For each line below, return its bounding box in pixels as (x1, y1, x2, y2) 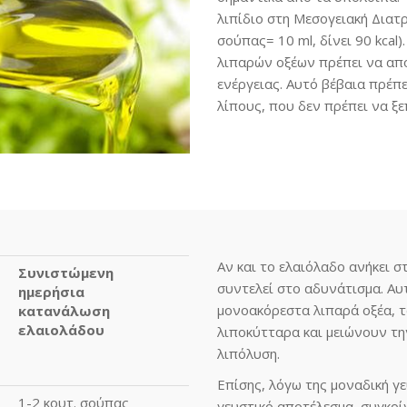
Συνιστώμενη (18, 263, 114, 282)
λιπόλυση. (217, 343, 280, 362)
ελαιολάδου (18, 320, 104, 339)
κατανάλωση (18, 301, 110, 320)
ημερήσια (18, 282, 84, 301)
